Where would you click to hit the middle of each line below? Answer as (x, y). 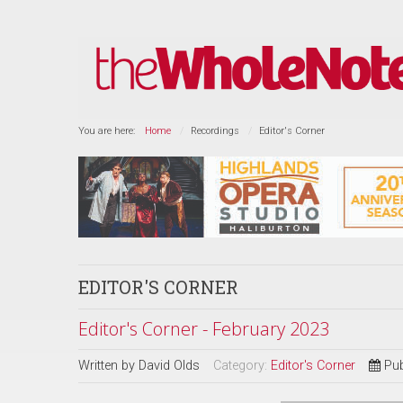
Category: (242, 366)
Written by (108, 366)
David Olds (169, 366)
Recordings (215, 131)
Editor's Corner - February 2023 (204, 329)
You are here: (109, 131)
